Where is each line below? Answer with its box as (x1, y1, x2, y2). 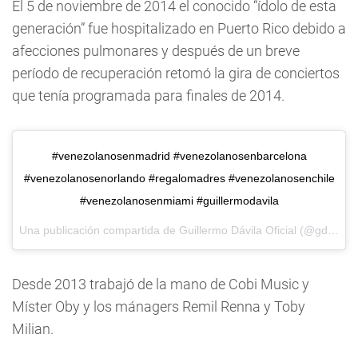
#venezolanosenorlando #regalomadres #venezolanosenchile (23, 172, 335, 185)
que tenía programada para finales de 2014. (12, 87, 284, 104)
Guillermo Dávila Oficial (179, 224, 296, 237)
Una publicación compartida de (19, 224, 179, 237)
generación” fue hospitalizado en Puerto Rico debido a (12, 20, 346, 37)
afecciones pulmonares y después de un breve (12, 42, 300, 59)
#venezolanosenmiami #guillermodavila (79, 194, 279, 207)
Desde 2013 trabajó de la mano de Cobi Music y (12, 276, 309, 292)
